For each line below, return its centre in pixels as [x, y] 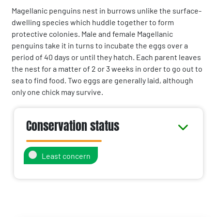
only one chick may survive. [57, 92]
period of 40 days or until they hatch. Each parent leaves [106, 57]
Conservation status [73, 126]
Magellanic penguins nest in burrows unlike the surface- [107, 10]
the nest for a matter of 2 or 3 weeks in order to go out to [107, 69]
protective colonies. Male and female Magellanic [92, 34]
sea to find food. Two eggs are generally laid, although [102, 80]
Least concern [66, 156]
